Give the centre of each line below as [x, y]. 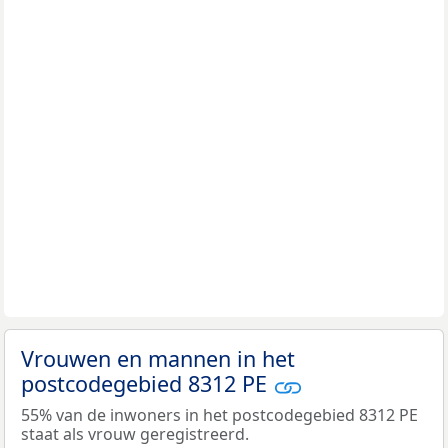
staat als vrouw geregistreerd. [135, 433]
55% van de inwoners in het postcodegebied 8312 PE [219, 414]
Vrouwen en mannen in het [158, 359]
